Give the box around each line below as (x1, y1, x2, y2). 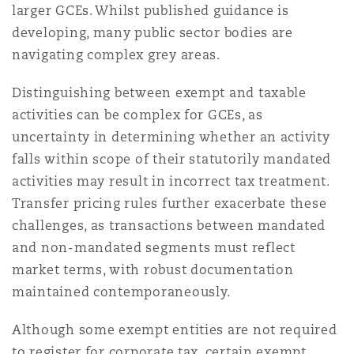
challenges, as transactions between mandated (12, 217, 326, 234)
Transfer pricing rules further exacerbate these (12, 195, 327, 212)
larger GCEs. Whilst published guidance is (12, 2, 289, 19)
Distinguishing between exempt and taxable (12, 85, 307, 101)
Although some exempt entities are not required (12, 322, 337, 338)
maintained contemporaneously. (12, 284, 232, 300)
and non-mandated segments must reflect (12, 239, 296, 256)
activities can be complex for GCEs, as (12, 107, 263, 123)
